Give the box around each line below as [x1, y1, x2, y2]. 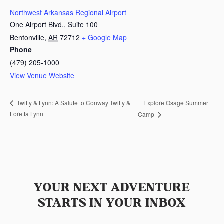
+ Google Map [82, 32, 127, 43]
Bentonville [10, 32, 44, 43]
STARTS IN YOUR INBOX [38, 193, 186, 213]
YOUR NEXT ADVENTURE [34, 178, 190, 198]
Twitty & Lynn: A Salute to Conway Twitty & [15, 98, 130, 107]
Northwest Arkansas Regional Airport [10, 7, 126, 18]
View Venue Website [10, 70, 74, 81]
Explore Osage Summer [143, 98, 209, 107]
